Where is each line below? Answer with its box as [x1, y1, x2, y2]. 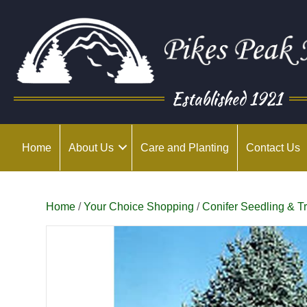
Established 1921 [171, 86, 283, 111]
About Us [69, 141, 114, 153]
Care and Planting [140, 141, 229, 153]
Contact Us [246, 141, 300, 153]
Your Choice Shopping [84, 200, 195, 212]
